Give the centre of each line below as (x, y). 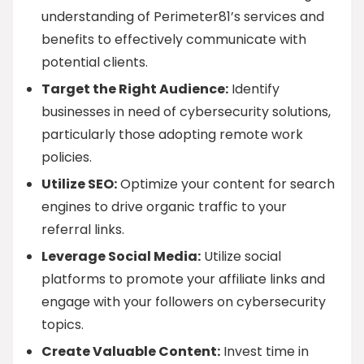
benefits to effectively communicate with (174, 39)
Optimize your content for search (226, 184)
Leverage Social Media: (121, 256)
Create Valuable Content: (131, 351)
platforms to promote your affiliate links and (183, 279)
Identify (254, 89)
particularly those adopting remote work (172, 134)
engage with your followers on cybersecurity (184, 302)
